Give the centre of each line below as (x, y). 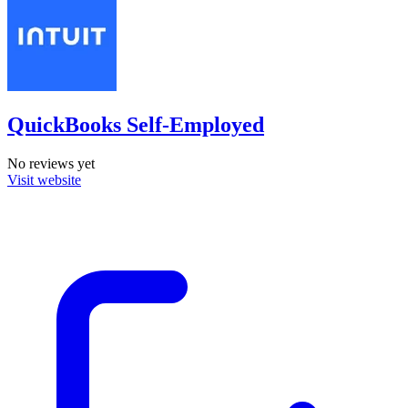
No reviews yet (51, 163)
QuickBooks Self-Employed (136, 124)
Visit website (44, 179)
